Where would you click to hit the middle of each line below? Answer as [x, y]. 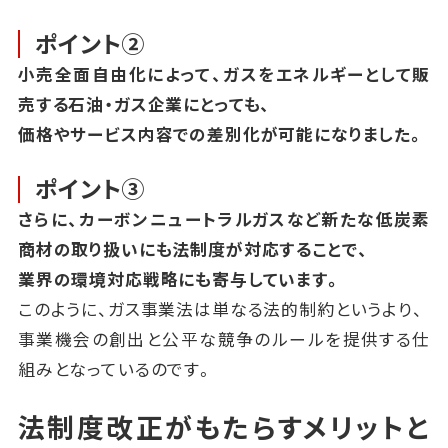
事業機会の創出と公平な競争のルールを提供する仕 [224, 339]
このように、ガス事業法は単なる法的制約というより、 [220, 309]
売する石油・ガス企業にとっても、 [144, 103]
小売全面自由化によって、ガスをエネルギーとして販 [224, 73]
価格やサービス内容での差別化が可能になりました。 [221, 133]
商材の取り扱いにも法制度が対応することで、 [193, 249]
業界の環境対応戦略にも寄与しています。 [179, 279]
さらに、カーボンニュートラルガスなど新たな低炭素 [224, 219]
